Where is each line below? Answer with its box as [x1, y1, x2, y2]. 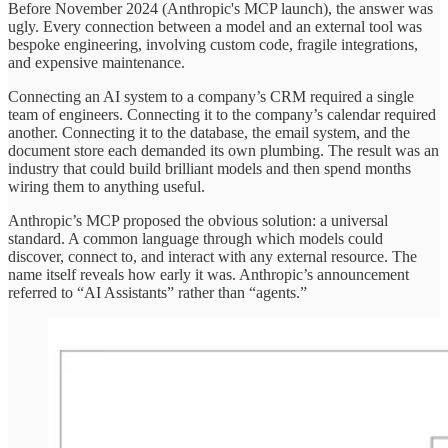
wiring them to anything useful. [8, 178, 205, 196]
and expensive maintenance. [8, 54, 185, 72]
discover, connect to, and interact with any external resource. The [8, 248, 417, 266]
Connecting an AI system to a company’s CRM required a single [8, 88, 414, 106]
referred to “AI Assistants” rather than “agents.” [8, 284, 307, 302]
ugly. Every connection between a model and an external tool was [8, 18, 422, 36]
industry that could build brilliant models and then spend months [8, 160, 411, 178]
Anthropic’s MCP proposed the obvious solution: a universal [8, 212, 388, 230]
